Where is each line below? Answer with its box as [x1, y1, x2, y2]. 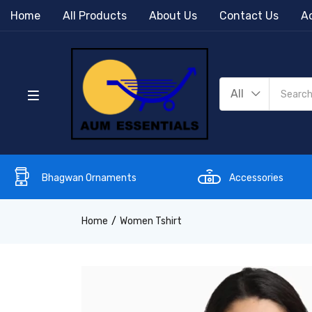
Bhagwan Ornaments [42, 171, 136, 184]
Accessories [229, 171, 283, 184]
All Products [63, 9, 127, 22]
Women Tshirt [120, 214, 182, 227]
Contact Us [219, 9, 279, 22]
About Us [149, 9, 197, 22]
